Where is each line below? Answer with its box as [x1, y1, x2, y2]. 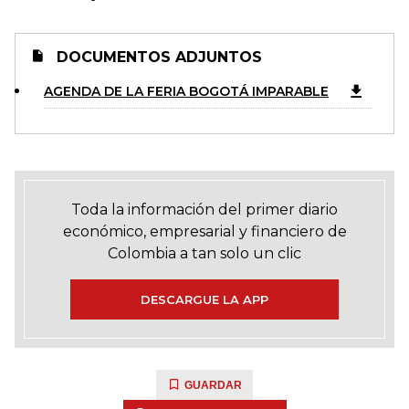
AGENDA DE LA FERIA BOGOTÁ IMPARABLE [44, 83, 329, 100]
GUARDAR [184, 379, 242, 392]
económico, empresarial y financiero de [62, 223, 347, 240]
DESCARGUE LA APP [141, 292, 268, 307]
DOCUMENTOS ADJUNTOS [52, 48, 262, 66]
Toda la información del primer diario [71, 201, 338, 218]
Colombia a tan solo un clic [108, 245, 301, 262]
